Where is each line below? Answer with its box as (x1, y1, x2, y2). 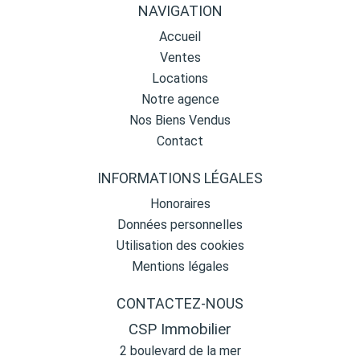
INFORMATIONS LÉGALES (97, 170, 263, 186)
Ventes (159, 50, 201, 65)
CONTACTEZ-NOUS (117, 295, 243, 312)
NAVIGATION (137, 2, 223, 19)
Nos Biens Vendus (129, 112, 231, 128)
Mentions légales (131, 259, 229, 274)
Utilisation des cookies (116, 238, 244, 253)
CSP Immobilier (129, 321, 231, 338)
